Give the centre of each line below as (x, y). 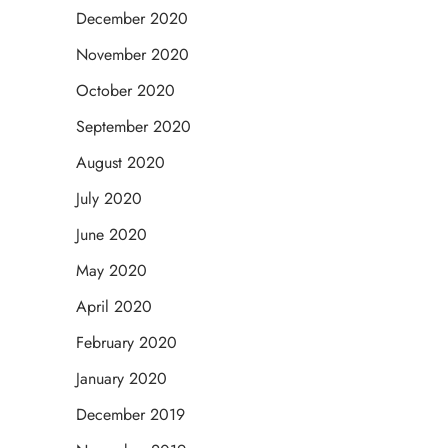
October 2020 (125, 91)
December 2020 (132, 19)
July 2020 (109, 199)
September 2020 (133, 127)
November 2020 (132, 55)
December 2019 (130, 415)
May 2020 (111, 271)
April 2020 (114, 307)
